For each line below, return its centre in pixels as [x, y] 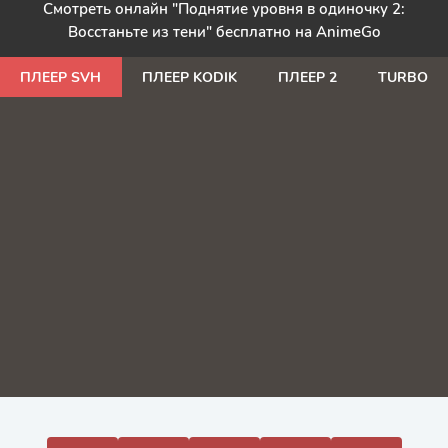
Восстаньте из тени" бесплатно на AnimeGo [224, 32]
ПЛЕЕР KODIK [190, 77]
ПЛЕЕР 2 [307, 77]
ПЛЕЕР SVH [61, 77]
